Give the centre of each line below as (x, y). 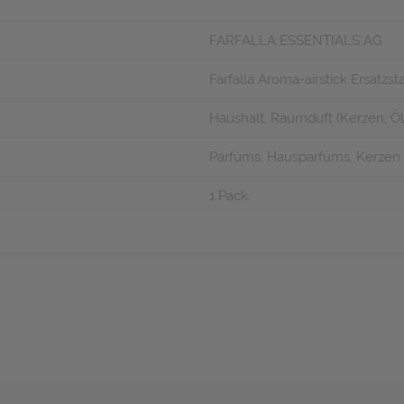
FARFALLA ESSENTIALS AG (296, 41)
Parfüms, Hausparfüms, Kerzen (305, 157)
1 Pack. (230, 196)
